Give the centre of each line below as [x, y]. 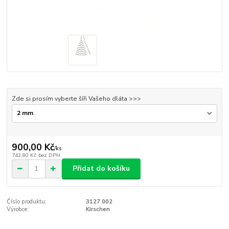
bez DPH [49, 155]
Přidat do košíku [101, 169]
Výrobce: [18, 209]
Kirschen [98, 209]
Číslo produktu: [27, 201]
